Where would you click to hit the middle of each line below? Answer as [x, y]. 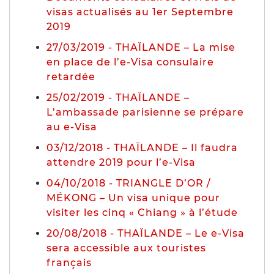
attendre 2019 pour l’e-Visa [121, 162]
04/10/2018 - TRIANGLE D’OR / [129, 183]
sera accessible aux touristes [126, 248]
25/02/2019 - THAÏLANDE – [118, 97]
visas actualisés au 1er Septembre [140, 12]
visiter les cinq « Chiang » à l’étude [142, 212]
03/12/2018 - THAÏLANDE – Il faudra [142, 147]
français [69, 262]
